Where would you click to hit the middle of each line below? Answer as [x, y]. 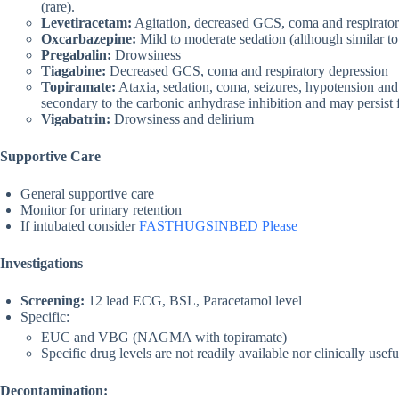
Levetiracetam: [86, 23]
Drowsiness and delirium [182, 119]
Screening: [54, 301]
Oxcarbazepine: [89, 39]
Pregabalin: [76, 55]
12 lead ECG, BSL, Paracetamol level [195, 301]
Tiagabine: [73, 71]
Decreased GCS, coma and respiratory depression [247, 71]
